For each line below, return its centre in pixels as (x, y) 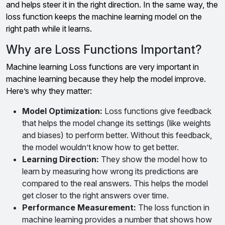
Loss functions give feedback (157, 111)
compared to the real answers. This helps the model (115, 183)
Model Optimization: (62, 111)
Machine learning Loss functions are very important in (102, 67)
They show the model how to (153, 159)
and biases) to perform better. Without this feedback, (117, 135)
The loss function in (173, 207)
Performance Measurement (78, 207)
